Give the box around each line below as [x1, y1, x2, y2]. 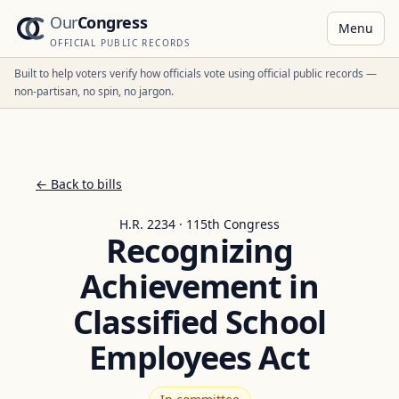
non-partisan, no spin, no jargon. [14, 84, 174, 99]
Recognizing [105, 229, 294, 273]
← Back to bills [36, 175, 122, 192]
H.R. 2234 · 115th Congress [119, 216, 280, 232]
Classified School [73, 300, 326, 344]
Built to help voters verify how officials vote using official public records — [14, 66, 377, 81]
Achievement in [80, 265, 319, 308]
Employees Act [89, 336, 310, 379]
